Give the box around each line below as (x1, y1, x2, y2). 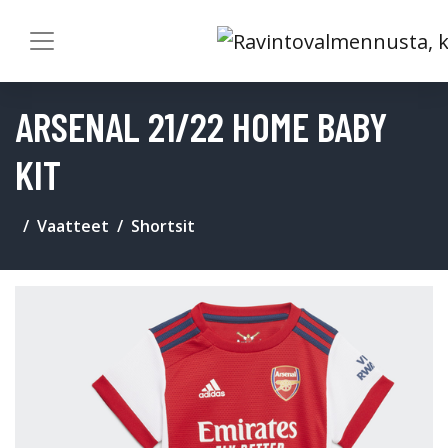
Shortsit (131, 214, 195, 237)
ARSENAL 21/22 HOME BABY (15, 101, 387, 150)
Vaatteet (37, 214, 109, 237)
